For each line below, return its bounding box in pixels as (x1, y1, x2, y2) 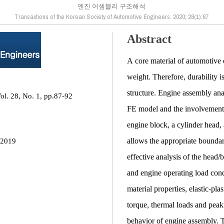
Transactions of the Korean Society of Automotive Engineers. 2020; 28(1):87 (14, 12, 208, 21)
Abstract (127, 32, 171, 45)
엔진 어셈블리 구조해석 (77, 1, 145, 10)
